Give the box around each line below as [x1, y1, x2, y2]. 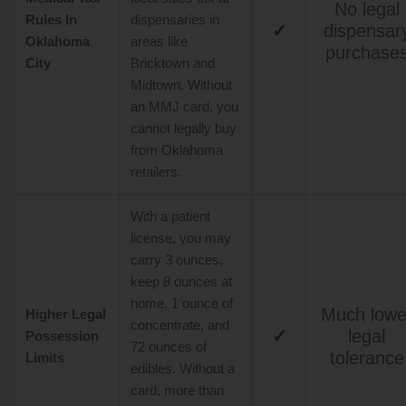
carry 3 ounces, [130, 252, 223, 267]
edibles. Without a [130, 361, 235, 376]
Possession [25, 328, 99, 343]
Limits [25, 350, 64, 365]
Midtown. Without [130, 77, 232, 92]
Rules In [25, 12, 77, 27]
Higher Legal [25, 306, 106, 322]
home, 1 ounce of [130, 295, 233, 311]
